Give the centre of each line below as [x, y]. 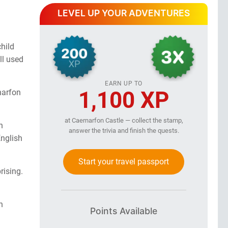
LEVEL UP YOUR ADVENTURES [124, 13]
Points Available [124, 211]
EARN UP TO [124, 83]
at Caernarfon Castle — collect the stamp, [124, 120]
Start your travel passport [124, 161]
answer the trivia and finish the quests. [124, 130]
